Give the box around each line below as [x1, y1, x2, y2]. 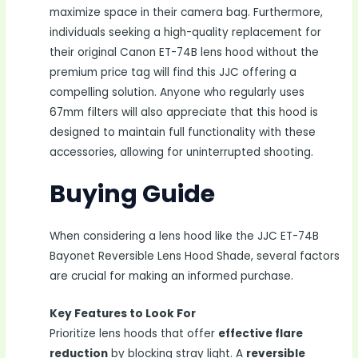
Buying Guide [50, 177, 216, 212]
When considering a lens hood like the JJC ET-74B [50, 229, 320, 245]
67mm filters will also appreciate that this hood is [50, 104, 319, 120]
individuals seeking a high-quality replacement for [50, 24, 322, 40]
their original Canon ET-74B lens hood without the [50, 44, 320, 60]
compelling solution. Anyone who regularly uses [50, 84, 305, 100]
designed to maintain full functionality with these [50, 124, 316, 140]
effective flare [218, 326, 304, 342]
